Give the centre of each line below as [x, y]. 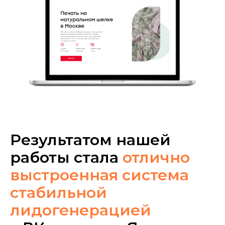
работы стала [66, 157]
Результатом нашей [90, 140]
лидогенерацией [81, 210]
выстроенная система [99, 175]
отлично [156, 157]
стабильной [59, 192]
